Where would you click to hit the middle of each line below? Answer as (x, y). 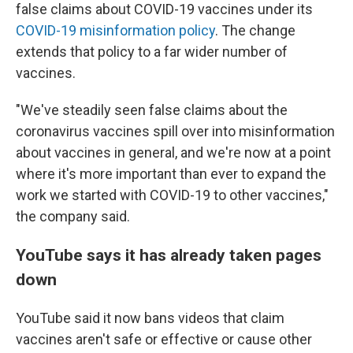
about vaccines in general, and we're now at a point (173, 152)
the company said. (73, 216)
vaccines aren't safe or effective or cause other (164, 339)
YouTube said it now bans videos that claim (150, 318)
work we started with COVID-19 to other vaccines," (172, 195)
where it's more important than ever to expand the (171, 173)
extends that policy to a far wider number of (152, 51)
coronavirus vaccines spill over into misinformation (175, 131)
